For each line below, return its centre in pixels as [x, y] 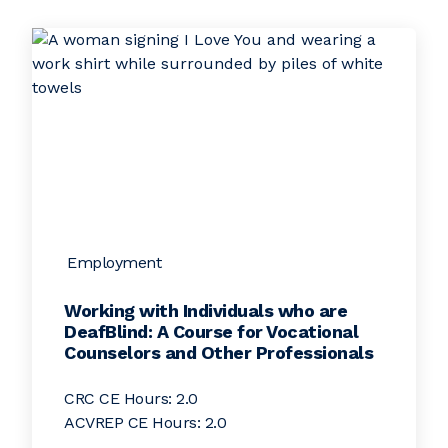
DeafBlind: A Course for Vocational [211, 331]
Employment [114, 262]
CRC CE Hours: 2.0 [131, 398]
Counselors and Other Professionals [218, 352]
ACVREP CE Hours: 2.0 [145, 422]
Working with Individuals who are [205, 310]
